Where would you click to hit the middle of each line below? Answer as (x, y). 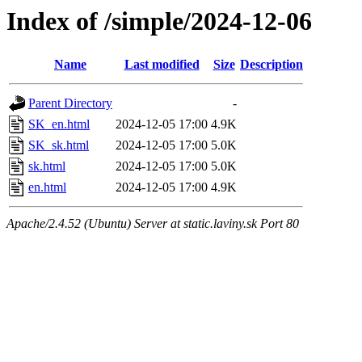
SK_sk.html (59, 145)
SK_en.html (59, 124)
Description (271, 65)
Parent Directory (70, 103)
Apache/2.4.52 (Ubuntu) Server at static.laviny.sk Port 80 (153, 224)
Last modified (162, 65)
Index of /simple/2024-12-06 (159, 21)
